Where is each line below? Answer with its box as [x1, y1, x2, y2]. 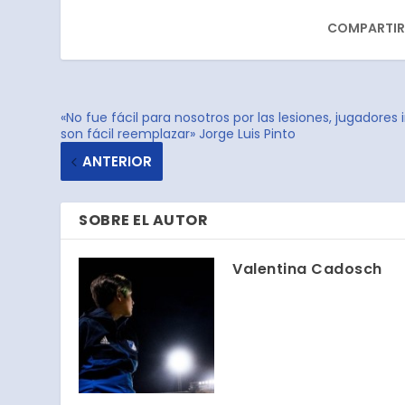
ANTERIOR [82, 152, 153, 172]
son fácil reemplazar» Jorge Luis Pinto [61, 125, 297, 144]
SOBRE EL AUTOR [79, 210, 209, 231]
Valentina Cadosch [232, 259, 382, 280]
